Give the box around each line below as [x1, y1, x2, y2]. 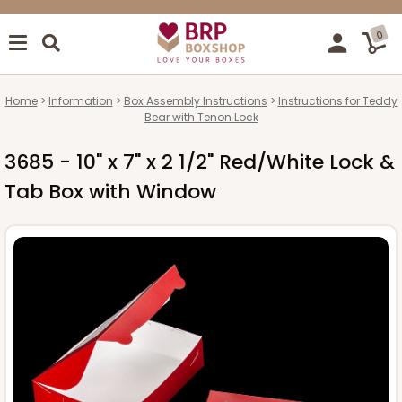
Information [48, 92, 113, 109]
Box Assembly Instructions [123, 92, 267, 109]
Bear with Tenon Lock [144, 109, 258, 125]
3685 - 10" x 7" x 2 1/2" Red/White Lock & [4, 147, 395, 176]
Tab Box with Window [4, 177, 216, 205]
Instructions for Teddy [277, 92, 398, 109]
